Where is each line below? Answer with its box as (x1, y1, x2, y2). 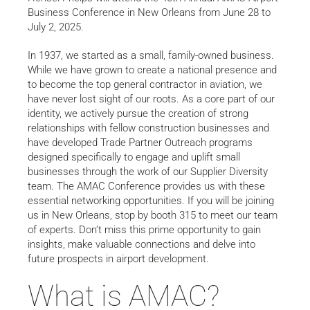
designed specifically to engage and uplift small (28, 150, 240, 163)
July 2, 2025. (28, 20, 89, 33)
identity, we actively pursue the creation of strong (28, 107, 248, 120)
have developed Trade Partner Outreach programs (28, 136, 253, 149)
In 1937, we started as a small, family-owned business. (28, 48, 274, 62)
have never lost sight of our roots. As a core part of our (28, 92, 275, 105)
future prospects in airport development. (28, 252, 212, 265)
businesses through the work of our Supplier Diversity (28, 165, 268, 178)
